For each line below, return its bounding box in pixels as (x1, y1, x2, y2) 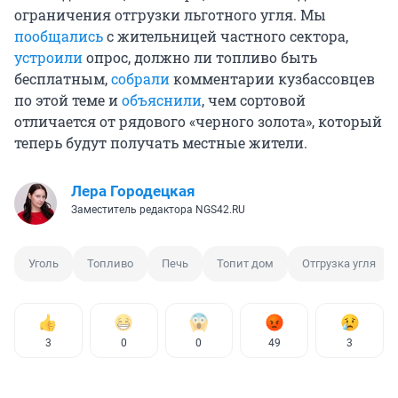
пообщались (14, 26, 103, 45)
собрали (111, 68, 170, 88)
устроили (14, 47, 83, 67)
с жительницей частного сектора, (103, 26, 348, 45)
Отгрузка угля (302, 256, 376, 270)
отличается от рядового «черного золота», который (14, 111, 382, 131)
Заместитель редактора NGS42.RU (71, 203, 245, 216)
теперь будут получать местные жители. (14, 132, 307, 152)
